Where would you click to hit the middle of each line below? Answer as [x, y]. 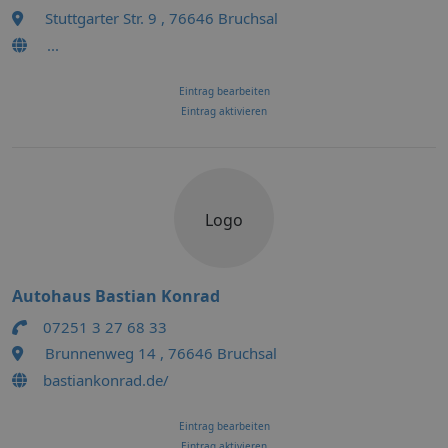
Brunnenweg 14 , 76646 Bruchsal [161, 353]
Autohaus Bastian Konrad [116, 296]
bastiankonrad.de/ [106, 380]
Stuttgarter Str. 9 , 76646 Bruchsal [161, 18]
